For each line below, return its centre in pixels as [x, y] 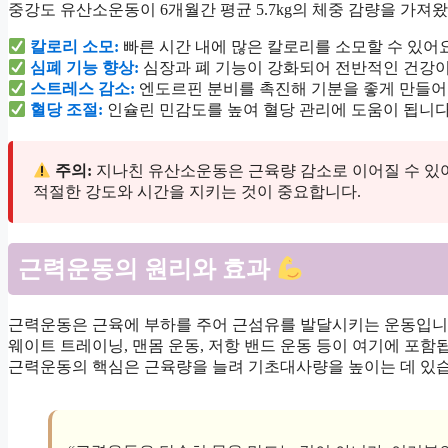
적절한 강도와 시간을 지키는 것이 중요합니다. [197, 192]
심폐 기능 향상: [85, 68]
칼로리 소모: [75, 47]
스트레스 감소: [83, 89]
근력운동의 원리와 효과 [147, 269]
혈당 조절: [67, 110]
